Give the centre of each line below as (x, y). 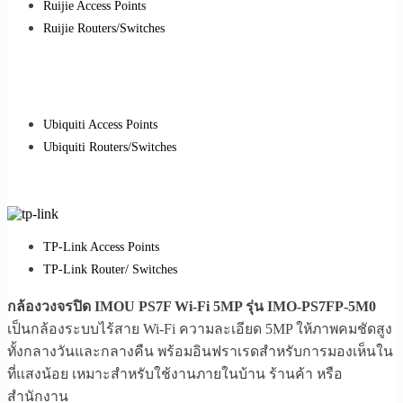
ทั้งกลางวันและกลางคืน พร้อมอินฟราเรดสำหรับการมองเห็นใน (200, 352)
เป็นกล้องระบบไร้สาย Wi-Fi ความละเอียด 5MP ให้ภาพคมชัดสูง (200, 329)
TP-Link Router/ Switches (110, 270)
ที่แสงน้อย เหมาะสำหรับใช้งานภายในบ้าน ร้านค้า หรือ (175, 374)
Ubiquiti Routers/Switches (110, 147)
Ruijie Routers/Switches (104, 28)
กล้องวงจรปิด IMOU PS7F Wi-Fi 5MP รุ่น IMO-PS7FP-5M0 (192, 307)
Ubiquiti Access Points (100, 124)
